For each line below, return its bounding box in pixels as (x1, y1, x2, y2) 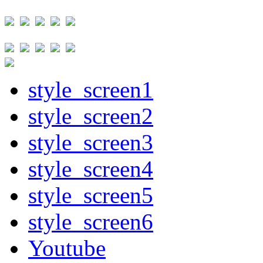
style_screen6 (28, 209, 153, 234)
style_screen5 (28, 183, 153, 208)
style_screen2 (28, 103, 153, 129)
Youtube (28, 235, 106, 261)
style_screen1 (28, 77, 153, 102)
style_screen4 (28, 156, 153, 181)
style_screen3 (28, 130, 153, 155)
